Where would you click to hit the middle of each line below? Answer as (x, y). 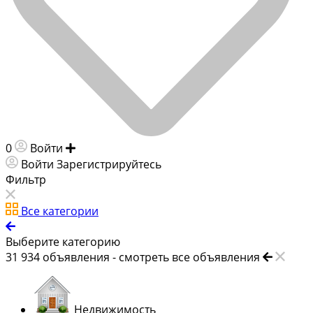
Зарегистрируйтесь (109, 164)
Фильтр (26, 179)
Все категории (60, 211)
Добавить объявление (139, 148)
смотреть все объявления (189, 257)
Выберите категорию (63, 241)
